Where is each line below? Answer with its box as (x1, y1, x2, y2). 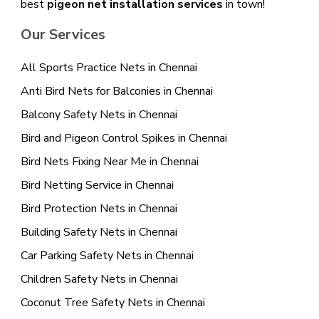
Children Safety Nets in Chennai (20, 271, 178, 288)
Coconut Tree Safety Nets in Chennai (20, 295, 205, 311)
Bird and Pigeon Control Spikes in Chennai (20, 130, 227, 147)
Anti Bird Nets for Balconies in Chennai (20, 83, 213, 100)
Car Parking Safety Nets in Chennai (20, 248, 194, 264)
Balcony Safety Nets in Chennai (20, 107, 177, 123)
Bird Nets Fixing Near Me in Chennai (20, 154, 199, 170)
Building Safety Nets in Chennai (20, 224, 177, 241)
